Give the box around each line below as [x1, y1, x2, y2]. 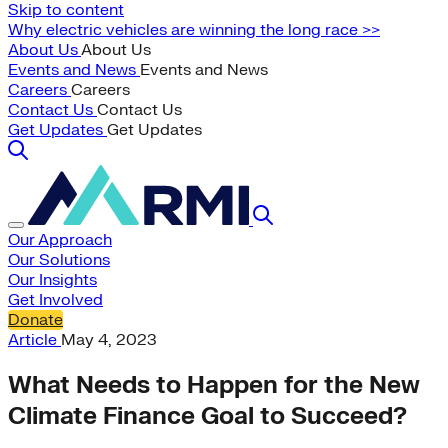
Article [8, 330, 61, 350]
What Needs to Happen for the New [8, 369, 420, 401]
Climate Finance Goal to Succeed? [8, 400, 407, 432]
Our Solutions [8, 250, 110, 270]
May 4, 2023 [61, 330, 157, 350]
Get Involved [8, 290, 103, 310]
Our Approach [8, 230, 112, 250]
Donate [8, 310, 63, 330]
